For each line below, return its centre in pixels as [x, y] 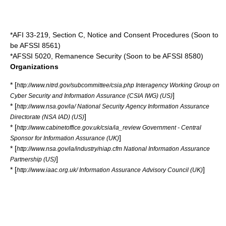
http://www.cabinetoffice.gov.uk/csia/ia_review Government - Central [109, 127]
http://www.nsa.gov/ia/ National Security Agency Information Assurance [113, 106]
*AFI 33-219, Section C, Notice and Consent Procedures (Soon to [114, 35]
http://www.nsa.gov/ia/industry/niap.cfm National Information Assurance [113, 149]
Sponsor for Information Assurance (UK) [65, 138]
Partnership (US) [33, 159]
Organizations [34, 67]
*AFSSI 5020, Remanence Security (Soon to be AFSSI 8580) [107, 56]
